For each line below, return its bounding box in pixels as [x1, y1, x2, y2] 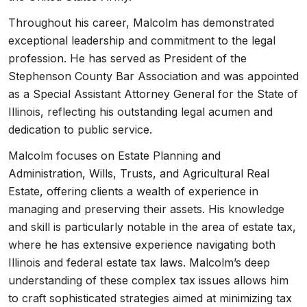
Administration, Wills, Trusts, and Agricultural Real [8, 167, 269, 180]
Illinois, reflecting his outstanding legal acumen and [8, 105, 273, 119]
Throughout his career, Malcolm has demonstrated [8, 16, 274, 29]
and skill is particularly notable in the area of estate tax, [8, 220, 296, 234]
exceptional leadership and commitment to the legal [8, 34, 275, 47]
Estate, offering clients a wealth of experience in [8, 184, 258, 198]
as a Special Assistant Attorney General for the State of [8, 87, 298, 101]
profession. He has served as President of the [8, 51, 247, 65]
